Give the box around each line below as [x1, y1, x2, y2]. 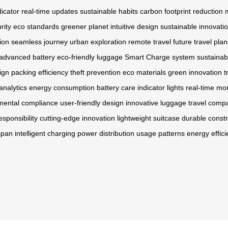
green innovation [168, 68, 222, 77]
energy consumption [29, 83, 95, 92]
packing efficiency [11, 68, 68, 77]
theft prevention [70, 68, 121, 77]
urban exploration [70, 38, 126, 46]
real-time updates [21, 7, 78, 16]
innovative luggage [126, 99, 186, 107]
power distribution [77, 129, 134, 138]
